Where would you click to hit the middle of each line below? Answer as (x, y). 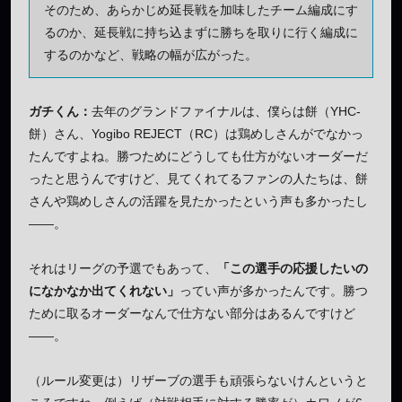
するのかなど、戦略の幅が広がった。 (151, 54)
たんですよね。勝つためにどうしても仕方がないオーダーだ (198, 156)
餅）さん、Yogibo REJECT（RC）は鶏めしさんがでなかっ (196, 133)
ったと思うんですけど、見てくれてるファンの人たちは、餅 (198, 178)
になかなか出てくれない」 (104, 290)
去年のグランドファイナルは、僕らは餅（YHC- (226, 111)
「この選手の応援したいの (293, 268)
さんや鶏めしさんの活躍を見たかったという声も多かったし (198, 201)
